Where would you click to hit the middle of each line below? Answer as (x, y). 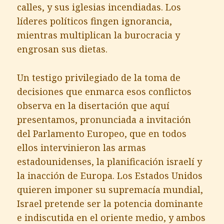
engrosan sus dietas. (62, 49)
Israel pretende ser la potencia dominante (110, 203)
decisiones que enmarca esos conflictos (104, 91)
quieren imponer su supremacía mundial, (110, 189)
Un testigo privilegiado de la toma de (99, 77)
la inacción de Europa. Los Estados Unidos (110, 175)
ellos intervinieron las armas (82, 147)
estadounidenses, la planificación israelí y (110, 161)
